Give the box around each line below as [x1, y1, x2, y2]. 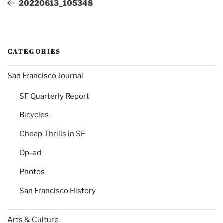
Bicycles [19, 111, 49, 120]
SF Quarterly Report [19, 92, 89, 101]
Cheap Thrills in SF [19, 129, 85, 139]
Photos [19, 167, 45, 177]
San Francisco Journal [7, 71, 83, 80]
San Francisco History [19, 186, 96, 196]
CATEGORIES [7, 46, 61, 56]
